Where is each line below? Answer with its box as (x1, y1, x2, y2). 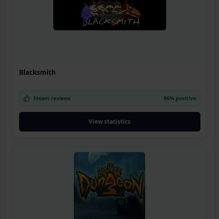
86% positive (163, 95, 196, 102)
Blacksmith (19, 68, 56, 77)
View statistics (88, 117, 131, 126)
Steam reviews (33, 95, 70, 102)
